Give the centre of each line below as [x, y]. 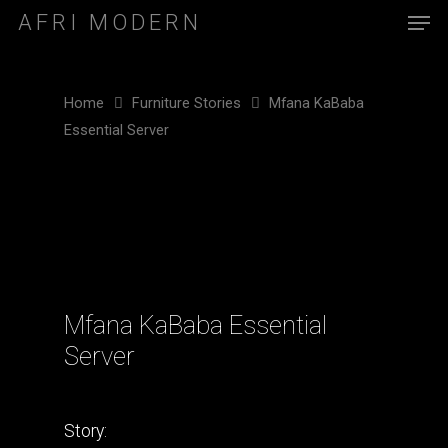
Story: [85, 430]
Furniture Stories [186, 102]
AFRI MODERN [110, 22]
